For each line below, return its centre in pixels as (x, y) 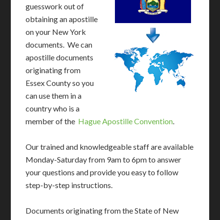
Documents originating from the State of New (102, 210)
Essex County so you (60, 83)
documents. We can (59, 44)
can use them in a (54, 96)
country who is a (53, 108)
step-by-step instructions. (69, 185)
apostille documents (60, 57)
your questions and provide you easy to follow (102, 172)
